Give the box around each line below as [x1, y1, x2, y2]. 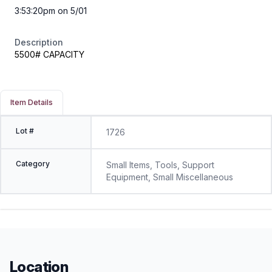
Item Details [10, 97, 53, 107]
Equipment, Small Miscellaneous [106, 171, 233, 182]
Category [16, 158, 50, 168]
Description [15, 36, 63, 47]
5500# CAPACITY [15, 49, 84, 59]
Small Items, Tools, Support [106, 159, 214, 170]
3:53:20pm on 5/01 [15, 5, 87, 16]
